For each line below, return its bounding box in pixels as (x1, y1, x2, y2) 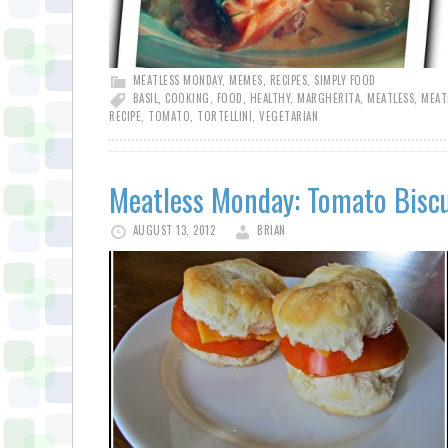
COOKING (165, 90, 210, 106)
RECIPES (269, 72, 307, 88)
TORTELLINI (197, 108, 252, 124)
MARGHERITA (297, 90, 360, 106)
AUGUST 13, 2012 (132, 222, 215, 238)
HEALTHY (249, 90, 290, 106)
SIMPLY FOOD (314, 72, 376, 88)
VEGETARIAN (259, 108, 318, 124)
